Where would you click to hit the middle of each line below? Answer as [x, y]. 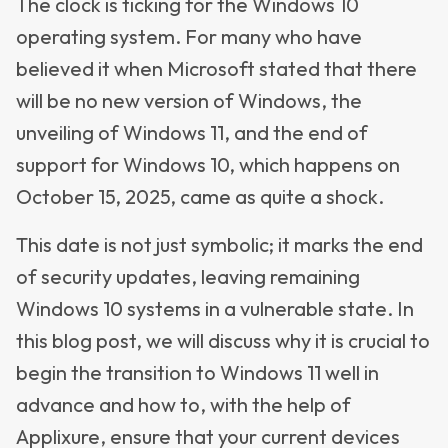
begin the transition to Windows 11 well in [197, 372]
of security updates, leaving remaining [188, 276]
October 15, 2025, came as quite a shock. [200, 196]
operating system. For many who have [189, 36]
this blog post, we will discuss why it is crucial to [223, 340]
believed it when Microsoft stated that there [216, 68]
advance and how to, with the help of [183, 404]
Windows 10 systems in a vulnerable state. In [215, 308]
